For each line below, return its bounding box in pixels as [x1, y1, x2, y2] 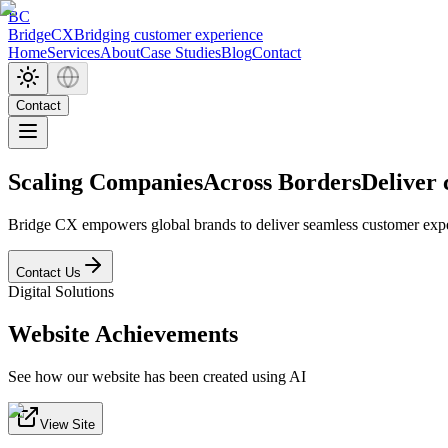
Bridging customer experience [74, 26, 263, 43]
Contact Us [16, 264, 81, 280]
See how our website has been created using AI [8, 367, 306, 385]
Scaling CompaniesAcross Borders [8, 168, 361, 195]
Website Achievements [8, 320, 238, 347]
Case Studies [140, 44, 221, 61]
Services [47, 44, 100, 61]
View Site [40, 416, 95, 432]
